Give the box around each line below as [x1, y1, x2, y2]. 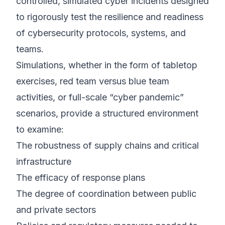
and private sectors [16, 204, 96, 215]
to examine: [16, 124, 64, 135]
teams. [16, 44, 44, 54]
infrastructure [16, 156, 71, 167]
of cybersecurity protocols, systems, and [16, 28, 186, 38]
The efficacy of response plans [16, 172, 145, 183]
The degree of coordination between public [16, 188, 196, 199]
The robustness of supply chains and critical [16, 140, 199, 151]
